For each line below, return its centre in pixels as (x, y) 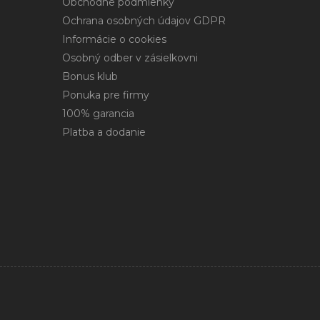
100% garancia (98, 114)
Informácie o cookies (114, 40)
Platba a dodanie (104, 132)
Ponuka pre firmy (106, 95)
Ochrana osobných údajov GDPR (144, 21)
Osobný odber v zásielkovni (130, 58)
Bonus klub (90, 77)
